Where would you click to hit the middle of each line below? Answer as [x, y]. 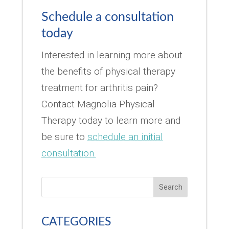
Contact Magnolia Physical [98, 104]
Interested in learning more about [112, 55]
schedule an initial [125, 136]
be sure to [64, 136]
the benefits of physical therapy [108, 71]
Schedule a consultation [107, 17]
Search [170, 187]
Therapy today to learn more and [111, 120]
